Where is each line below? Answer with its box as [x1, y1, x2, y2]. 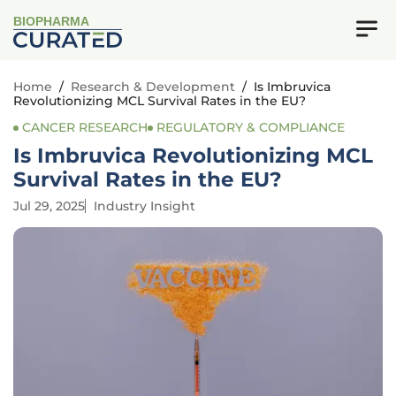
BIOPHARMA [13, 15, 90, 29]
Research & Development [71, 79, 235, 95]
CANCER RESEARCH [22, 119, 148, 135]
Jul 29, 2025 [13, 198, 85, 214]
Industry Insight [94, 198, 195, 214]
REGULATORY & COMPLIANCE [156, 119, 345, 135]
